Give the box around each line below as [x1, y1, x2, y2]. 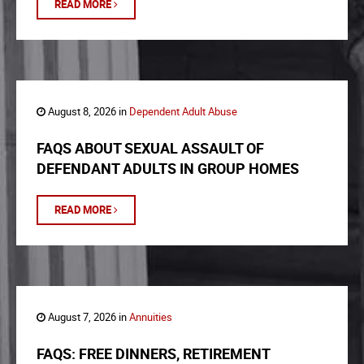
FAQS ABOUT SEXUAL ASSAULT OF [37, 138, 264, 158]
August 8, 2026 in [45, 104, 129, 119]
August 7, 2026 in [45, 310, 129, 325]
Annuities [129, 310, 172, 325]
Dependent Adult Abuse [129, 104, 237, 119]
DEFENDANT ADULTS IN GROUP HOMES [37, 158, 299, 179]
